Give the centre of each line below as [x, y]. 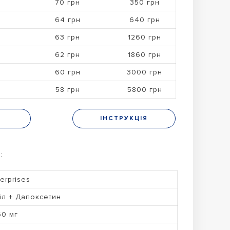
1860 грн [145, 54]
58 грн [68, 89]
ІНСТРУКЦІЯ [124, 118]
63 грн [68, 37]
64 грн [68, 20]
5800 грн [145, 89]
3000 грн [145, 72]
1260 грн [145, 37]
